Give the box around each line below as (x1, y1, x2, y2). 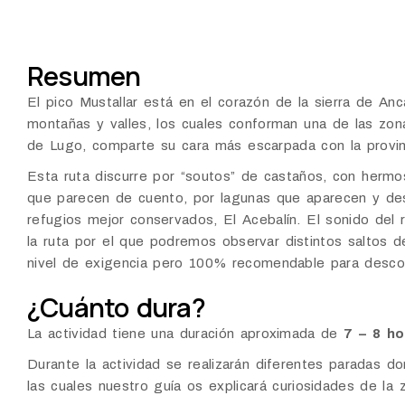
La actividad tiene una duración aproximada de (27, 326, 344, 342)
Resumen (27, 58, 141, 95)
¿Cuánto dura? (27, 289, 205, 326)
